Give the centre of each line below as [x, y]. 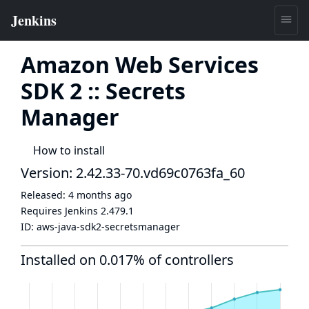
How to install [69, 150]
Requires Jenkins [61, 211]
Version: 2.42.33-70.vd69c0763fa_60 [133, 173]
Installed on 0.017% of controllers [127, 260]
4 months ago [100, 195]
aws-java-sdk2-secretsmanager [108, 227]
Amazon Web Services [140, 64]
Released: [44, 195]
